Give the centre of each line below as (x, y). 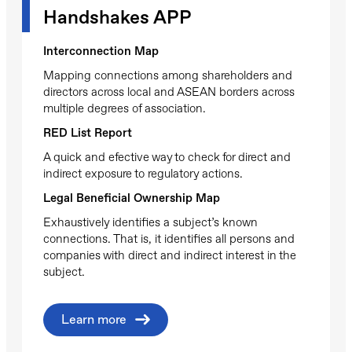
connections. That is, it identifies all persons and (169, 238)
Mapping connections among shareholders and (168, 75)
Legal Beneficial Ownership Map (132, 198)
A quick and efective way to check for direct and (167, 157)
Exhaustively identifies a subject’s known (150, 222)
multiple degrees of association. (125, 108)
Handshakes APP (117, 17)
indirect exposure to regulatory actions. (143, 173)
